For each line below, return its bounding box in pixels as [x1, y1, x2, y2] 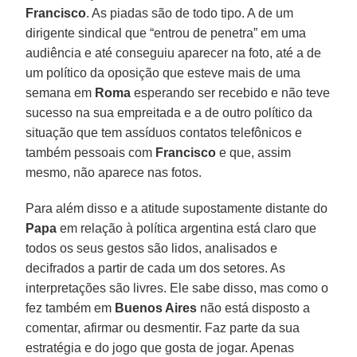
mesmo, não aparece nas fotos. [25, 165, 202, 179]
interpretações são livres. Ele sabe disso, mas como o [25, 280, 329, 295]
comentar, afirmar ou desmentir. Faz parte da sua [25, 320, 300, 335]
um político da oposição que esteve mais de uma [25, 65, 301, 80]
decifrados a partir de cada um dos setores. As [25, 261, 286, 275]
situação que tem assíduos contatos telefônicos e [25, 125, 303, 139]
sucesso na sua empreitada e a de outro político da [25, 105, 313, 120]
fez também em [25, 300, 116, 315]
